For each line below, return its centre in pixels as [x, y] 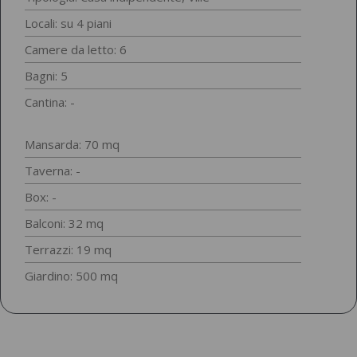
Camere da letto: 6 [76, 50]
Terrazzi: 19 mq [68, 250]
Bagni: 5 [46, 76]
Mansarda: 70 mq [72, 145]
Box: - [41, 197]
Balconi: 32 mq [64, 224]
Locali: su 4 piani [68, 24]
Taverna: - [53, 171]
